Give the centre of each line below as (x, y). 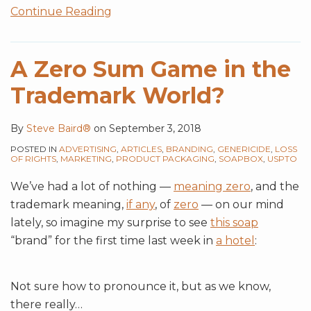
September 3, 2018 (155, 129)
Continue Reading (61, 12)
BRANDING (190, 149)
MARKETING (86, 159)
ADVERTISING (88, 149)
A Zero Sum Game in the (151, 69)
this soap (234, 223)
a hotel (235, 241)
